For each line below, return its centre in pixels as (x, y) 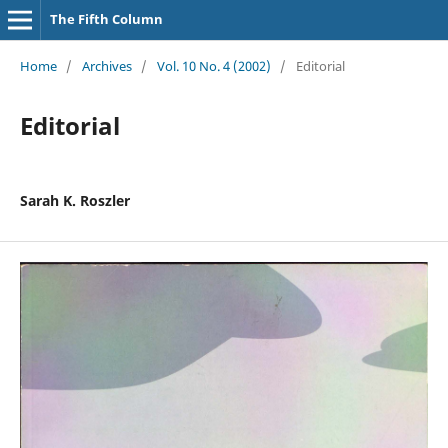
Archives (106, 65)
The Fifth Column (106, 19)
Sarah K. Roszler (74, 200)
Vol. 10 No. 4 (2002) (213, 65)
